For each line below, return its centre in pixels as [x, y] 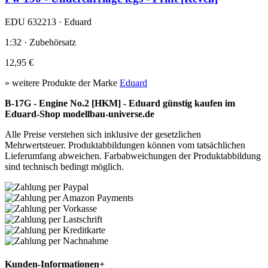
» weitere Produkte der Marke [62, 83]
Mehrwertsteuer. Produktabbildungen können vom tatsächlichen [125, 145]
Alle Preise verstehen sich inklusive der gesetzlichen [103, 134]
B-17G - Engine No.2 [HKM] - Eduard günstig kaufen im [120, 103]
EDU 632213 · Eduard [48, 22]
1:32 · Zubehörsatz [40, 42]
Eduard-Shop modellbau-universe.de [80, 114]
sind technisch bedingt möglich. [64, 166]
